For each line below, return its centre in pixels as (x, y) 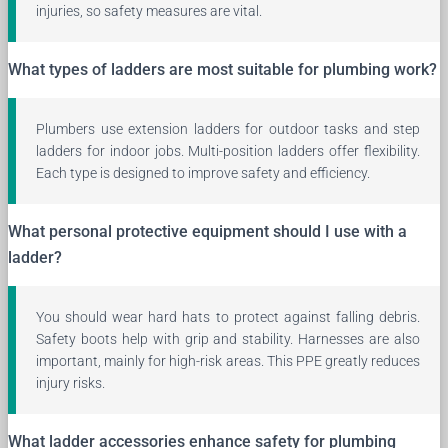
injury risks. (70, 382)
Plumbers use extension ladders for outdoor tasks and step (228, 128)
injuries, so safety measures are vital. (149, 10)
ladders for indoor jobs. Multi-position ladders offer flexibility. (228, 150)
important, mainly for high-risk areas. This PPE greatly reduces (228, 360)
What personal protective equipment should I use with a (207, 231)
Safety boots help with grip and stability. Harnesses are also (228, 338)
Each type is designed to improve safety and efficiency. (203, 172)
